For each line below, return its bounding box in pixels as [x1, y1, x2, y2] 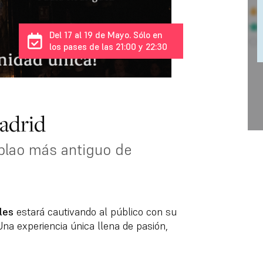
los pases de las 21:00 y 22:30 [49, 41, 167, 52]
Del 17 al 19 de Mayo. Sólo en [49, 29, 163, 41]
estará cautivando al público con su [13, 205, 177, 219]
